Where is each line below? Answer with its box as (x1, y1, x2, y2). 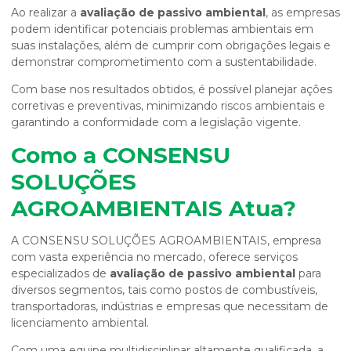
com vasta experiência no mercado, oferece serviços (11, 250, 298, 264)
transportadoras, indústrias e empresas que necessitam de (11, 299, 328, 313)
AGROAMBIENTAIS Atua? (11, 195, 296, 222)
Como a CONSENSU (11, 142, 230, 168)
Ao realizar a (11, 5, 80, 20)
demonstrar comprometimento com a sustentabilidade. (11, 55, 317, 69)
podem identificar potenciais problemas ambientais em (11, 22, 313, 36)
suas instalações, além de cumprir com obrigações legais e (11, 38, 331, 52)
